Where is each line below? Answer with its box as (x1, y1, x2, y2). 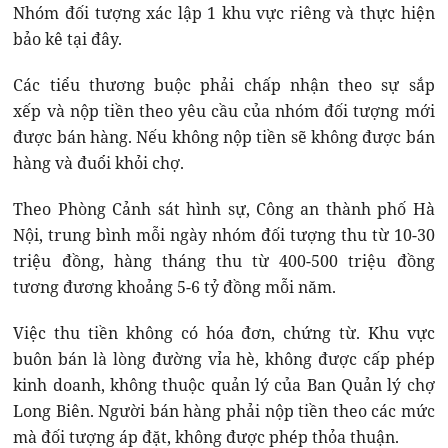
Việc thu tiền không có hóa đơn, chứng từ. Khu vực (13, 322, 435, 345)
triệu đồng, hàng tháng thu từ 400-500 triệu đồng (13, 250, 435, 273)
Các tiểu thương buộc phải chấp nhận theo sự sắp (13, 74, 435, 97)
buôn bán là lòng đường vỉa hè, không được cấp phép (13, 348, 435, 371)
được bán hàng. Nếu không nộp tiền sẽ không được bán (13, 126, 435, 149)
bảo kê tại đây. (13, 28, 131, 51)
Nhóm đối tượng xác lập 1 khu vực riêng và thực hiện (13, 2, 435, 25)
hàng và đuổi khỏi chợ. (13, 152, 189, 175)
